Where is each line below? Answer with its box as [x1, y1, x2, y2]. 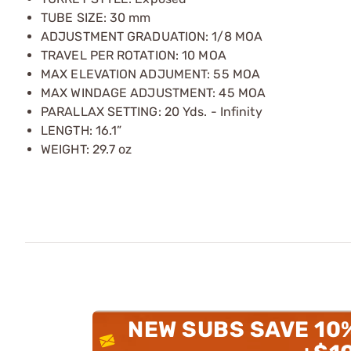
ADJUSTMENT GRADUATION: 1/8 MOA [41, 29, 262, 44]
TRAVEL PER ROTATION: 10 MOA [41, 48, 226, 63]
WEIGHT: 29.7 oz [41, 142, 132, 157]
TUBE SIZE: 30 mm [41, 10, 151, 25]
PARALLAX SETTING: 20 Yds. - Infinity [41, 104, 262, 119]
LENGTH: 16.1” [41, 123, 122, 138]
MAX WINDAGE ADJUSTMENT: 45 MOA [41, 85, 266, 100]
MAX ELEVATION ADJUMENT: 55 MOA [41, 67, 260, 81]
